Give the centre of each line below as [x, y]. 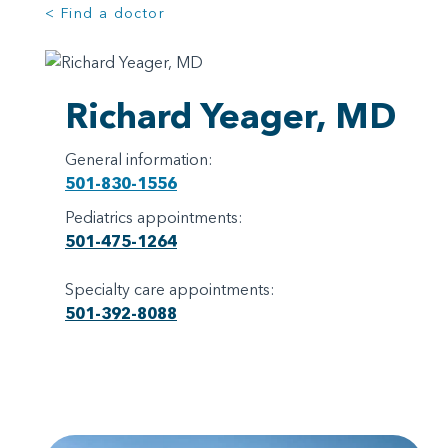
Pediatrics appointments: [154, 216]
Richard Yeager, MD [230, 115]
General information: [139, 158]
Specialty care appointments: [170, 288]
